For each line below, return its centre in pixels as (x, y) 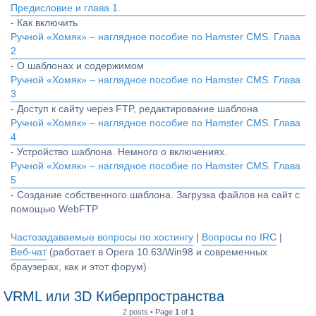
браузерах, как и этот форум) (79, 267)
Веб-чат (29, 252)
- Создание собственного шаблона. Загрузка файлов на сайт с (155, 195)
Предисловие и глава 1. (66, 8)
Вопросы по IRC (239, 237)
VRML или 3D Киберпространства (114, 296)
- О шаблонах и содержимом (77, 66)
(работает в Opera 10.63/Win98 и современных (157, 252)
